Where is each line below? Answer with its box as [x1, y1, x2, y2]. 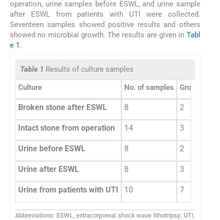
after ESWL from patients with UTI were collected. [10, 9, 200, 19]
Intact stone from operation [18, 123, 115, 133]
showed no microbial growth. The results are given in [10, 30, 187, 39]
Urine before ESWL [18, 143, 85, 153]
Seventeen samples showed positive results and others [10, 20, 200, 29]
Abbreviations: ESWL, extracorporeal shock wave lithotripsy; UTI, [15, 211, 195, 219]
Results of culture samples [46, 64, 134, 74]
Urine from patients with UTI [18, 185, 118, 194]
